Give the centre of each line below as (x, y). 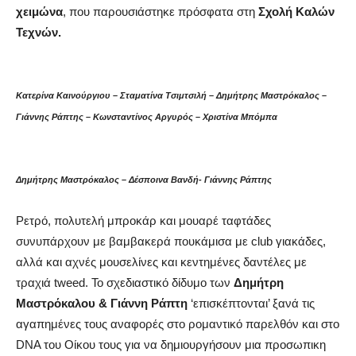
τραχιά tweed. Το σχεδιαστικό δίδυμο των (125, 282)
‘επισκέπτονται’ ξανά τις (253, 303)
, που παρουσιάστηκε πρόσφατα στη (159, 12)
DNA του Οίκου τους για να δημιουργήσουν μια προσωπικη (171, 344)
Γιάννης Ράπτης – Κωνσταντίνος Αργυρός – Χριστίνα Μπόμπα (147, 117)
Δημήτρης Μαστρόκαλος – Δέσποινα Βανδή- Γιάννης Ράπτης (144, 180)
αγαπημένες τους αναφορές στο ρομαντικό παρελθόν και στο (178, 324)
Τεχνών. (39, 32)
